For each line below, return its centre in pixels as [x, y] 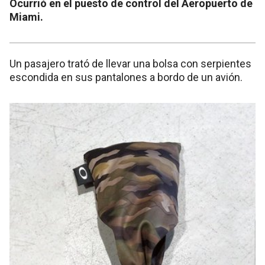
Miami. [26, 17]
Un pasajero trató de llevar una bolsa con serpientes [130, 64]
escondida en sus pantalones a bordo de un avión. [126, 77]
